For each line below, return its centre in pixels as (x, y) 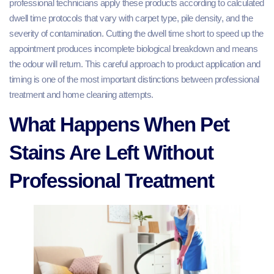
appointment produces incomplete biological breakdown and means (133, 48)
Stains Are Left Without (111, 153)
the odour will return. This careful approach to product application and (135, 64)
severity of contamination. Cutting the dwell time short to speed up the (136, 33)
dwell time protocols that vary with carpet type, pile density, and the (131, 18)
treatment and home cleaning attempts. (81, 94)
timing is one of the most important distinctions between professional (134, 79)
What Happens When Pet (119, 125)
